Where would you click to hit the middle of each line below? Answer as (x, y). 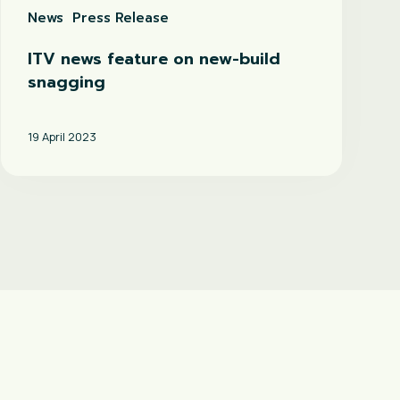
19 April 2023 (62, 137)
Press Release (121, 17)
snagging (67, 82)
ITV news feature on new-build (154, 58)
